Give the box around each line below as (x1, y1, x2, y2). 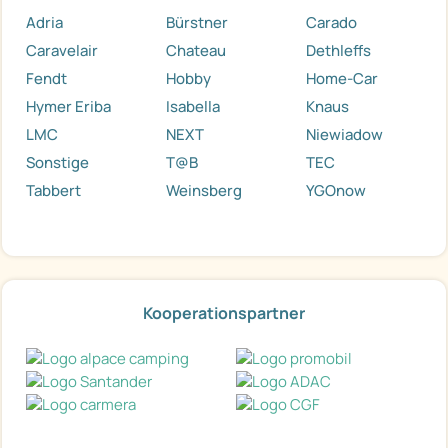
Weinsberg (165, 180, 242, 202)
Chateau (165, 40, 226, 62)
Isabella (165, 96, 220, 118)
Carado (305, 12, 357, 34)
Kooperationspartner (143, 302, 305, 325)
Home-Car (305, 68, 378, 90)
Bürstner (165, 12, 228, 34)
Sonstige (26, 152, 89, 174)
